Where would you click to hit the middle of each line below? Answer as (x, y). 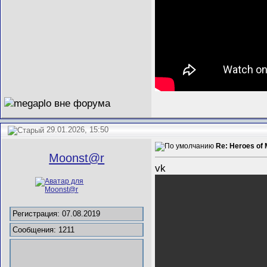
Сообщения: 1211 (44, 230)
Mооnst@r (77, 158)
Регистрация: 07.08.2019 (57, 214)
